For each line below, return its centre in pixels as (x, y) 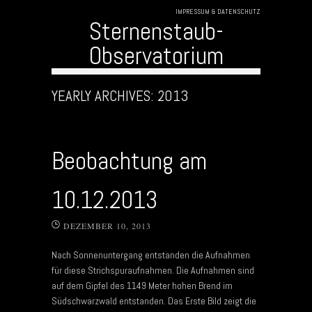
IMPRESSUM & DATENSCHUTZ (218, 11)
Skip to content (80, 82)
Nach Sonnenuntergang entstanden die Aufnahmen (151, 255)
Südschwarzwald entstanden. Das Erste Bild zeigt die (154, 301)
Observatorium (156, 55)
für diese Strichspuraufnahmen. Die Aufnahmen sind (153, 270)
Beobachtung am (129, 161)
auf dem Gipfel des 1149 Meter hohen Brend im (142, 285)
